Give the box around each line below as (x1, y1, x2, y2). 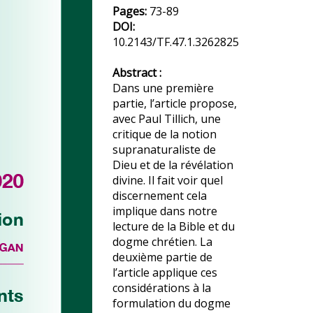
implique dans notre (112, 203, 217, 219)
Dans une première (112, 80, 214, 96)
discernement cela (112, 188, 207, 203)
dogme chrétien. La (112, 234, 212, 249)
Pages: (112, 3, 150, 19)
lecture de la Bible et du (112, 219, 235, 234)
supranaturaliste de (112, 142, 216, 157)
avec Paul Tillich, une (112, 111, 221, 126)
